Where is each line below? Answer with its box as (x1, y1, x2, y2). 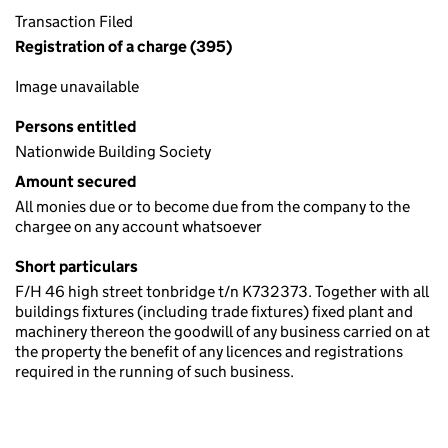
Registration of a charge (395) (15, 37, 232, 56)
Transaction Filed (15, 12, 133, 31)
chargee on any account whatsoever (15, 217, 262, 236)
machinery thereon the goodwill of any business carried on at (15, 322, 430, 341)
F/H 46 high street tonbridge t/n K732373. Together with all (15, 282, 429, 301)
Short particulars (15, 257, 138, 276)
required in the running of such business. (15, 362, 294, 381)
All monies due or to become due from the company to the (15, 197, 410, 216)
